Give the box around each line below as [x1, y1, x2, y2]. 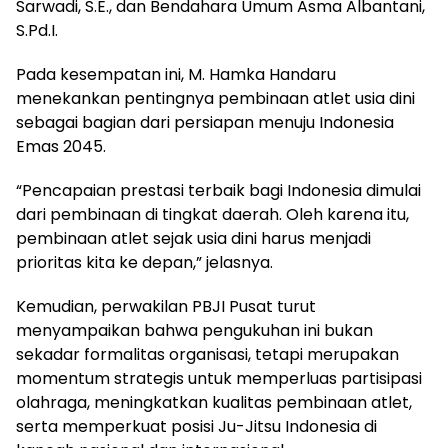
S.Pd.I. [16, 19, 58, 43]
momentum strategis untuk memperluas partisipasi [16, 367, 422, 391]
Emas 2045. [16, 135, 106, 159]
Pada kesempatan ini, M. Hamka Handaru [16, 63, 336, 87]
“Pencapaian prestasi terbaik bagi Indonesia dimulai [16, 179, 421, 203]
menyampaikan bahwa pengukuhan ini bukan [16, 319, 373, 343]
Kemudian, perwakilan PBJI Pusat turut [16, 295, 316, 319]
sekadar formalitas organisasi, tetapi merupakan [16, 343, 399, 367]
